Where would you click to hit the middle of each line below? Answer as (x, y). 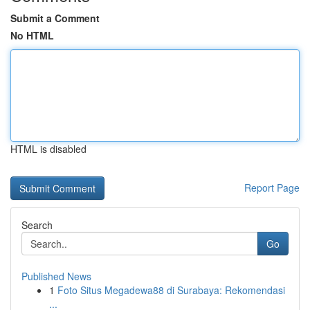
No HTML (32, 35)
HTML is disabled (48, 149)
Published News (56, 276)
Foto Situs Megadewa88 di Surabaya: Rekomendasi (171, 290)
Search (37, 225)
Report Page (272, 188)
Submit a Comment (55, 18)
